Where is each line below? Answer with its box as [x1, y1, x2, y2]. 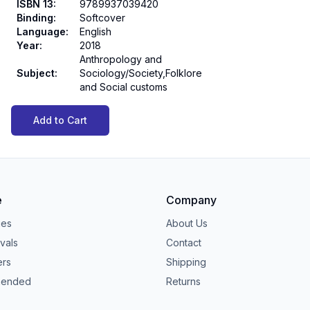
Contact [166, 237, 201, 248]
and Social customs [80, 81, 167, 93]
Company [166, 193, 217, 207]
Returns [166, 275, 201, 287]
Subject [17, 67, 55, 79]
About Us [166, 217, 208, 229]
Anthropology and [80, 53, 162, 65]
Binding [17, 12, 53, 24]
